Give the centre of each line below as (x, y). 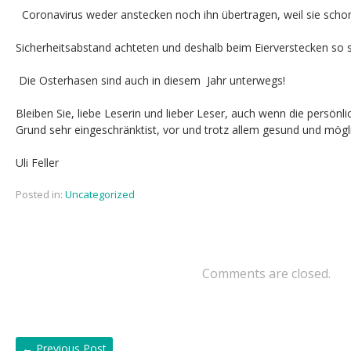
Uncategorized (100, 194)
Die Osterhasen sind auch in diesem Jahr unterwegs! (154, 80)
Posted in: (39, 194)
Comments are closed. (266, 273)
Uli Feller (37, 163)
